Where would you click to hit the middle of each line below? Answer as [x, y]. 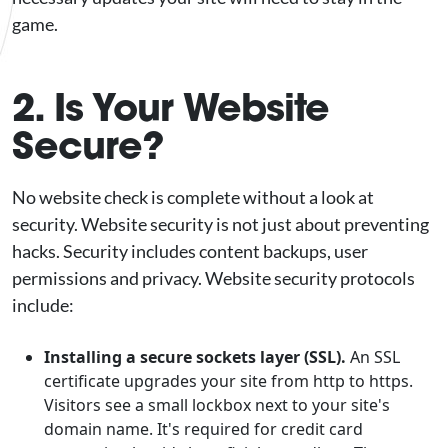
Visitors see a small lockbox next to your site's [217, 405]
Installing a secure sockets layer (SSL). [197, 357]
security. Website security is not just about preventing [220, 224]
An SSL [375, 357]
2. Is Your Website [170, 107]
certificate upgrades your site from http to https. [228, 381]
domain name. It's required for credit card [203, 429]
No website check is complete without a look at [193, 197]
